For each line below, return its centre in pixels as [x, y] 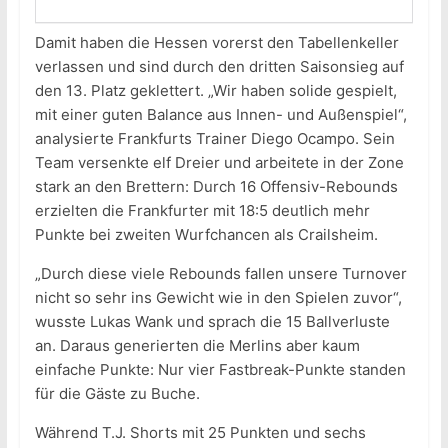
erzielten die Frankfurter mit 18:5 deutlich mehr [202, 211]
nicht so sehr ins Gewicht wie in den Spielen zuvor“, [218, 298]
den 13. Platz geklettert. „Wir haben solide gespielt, [215, 91]
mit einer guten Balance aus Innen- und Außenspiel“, [220, 115]
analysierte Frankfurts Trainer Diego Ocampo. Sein [214, 139]
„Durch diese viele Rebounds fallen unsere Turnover [220, 274]
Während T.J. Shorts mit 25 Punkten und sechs [200, 433]
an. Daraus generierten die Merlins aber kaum [197, 346]
